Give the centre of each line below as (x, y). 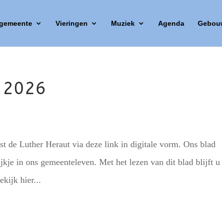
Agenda (171, 23)
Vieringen (71, 23)
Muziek (123, 23)
